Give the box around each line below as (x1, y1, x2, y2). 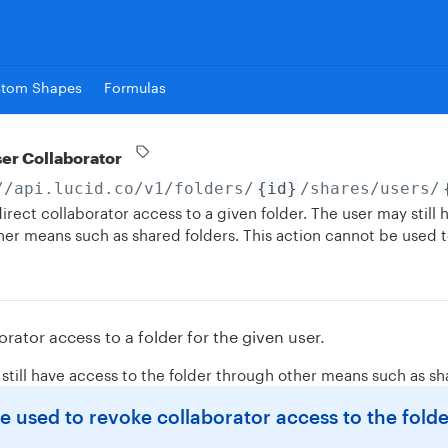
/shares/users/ (299, 179, 440, 198)
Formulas (104, 78, 166, 96)
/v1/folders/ (133, 179, 254, 198)
